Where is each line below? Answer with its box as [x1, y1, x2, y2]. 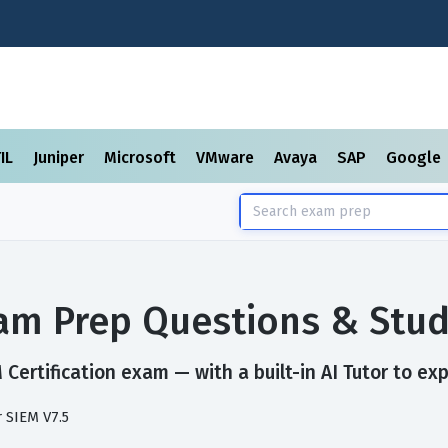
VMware [196, 148, 258, 167]
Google [386, 148, 445, 167]
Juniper [33, 148, 88, 167]
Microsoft [104, 148, 180, 167]
